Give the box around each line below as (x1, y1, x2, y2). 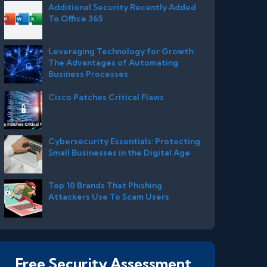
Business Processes (48, 68, 128, 79)
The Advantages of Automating (48, 57, 178, 67)
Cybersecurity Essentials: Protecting (48, 135, 200, 146)
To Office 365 (48, 13, 103, 23)
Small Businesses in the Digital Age (48, 147, 190, 157)
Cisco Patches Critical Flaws (48, 91, 164, 102)
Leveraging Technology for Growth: (48, 45, 195, 56)
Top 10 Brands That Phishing (48, 179, 162, 190)
